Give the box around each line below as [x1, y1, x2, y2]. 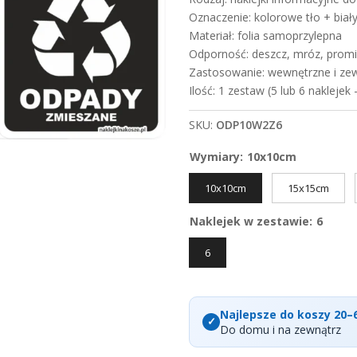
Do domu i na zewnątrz [220, 321, 342, 337]
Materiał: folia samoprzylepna [189, 27, 343, 43]
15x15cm [288, 180, 330, 195]
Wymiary [190, 148, 241, 164]
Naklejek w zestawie [190, 213, 310, 229]
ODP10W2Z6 [216, 117, 283, 133]
